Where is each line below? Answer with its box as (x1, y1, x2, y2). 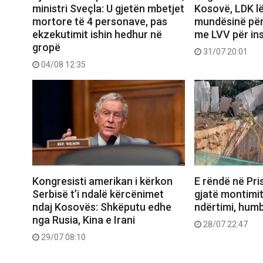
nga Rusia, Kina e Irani (32, 214, 135, 227)
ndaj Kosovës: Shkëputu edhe (32, 201, 171, 214)
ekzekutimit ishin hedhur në (32, 28, 162, 41)
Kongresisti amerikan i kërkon (32, 175, 173, 188)
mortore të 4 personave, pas (32, 15, 167, 28)
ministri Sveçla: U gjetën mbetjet (32, 2, 184, 15)
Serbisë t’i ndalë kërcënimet (32, 188, 164, 201)
